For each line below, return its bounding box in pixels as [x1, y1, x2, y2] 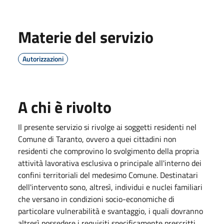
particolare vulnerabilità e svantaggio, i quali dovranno [18, 204, 203, 217]
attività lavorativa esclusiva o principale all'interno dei [18, 156, 201, 169]
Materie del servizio [18, 24, 153, 49]
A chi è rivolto [18, 94, 111, 119]
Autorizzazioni [22, 53, 63, 64]
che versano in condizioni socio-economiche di [18, 192, 174, 205]
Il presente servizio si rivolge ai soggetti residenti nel [18, 120, 196, 133]
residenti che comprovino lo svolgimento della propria [18, 144, 199, 157]
